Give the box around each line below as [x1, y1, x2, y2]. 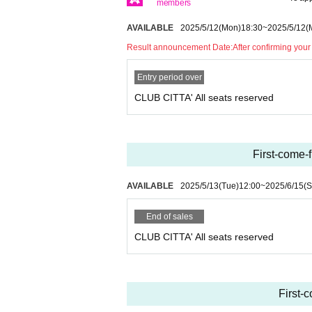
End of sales [146, 212, 193, 222]
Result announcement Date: [127, 42, 233, 53]
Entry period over [136, 72, 202, 83]
